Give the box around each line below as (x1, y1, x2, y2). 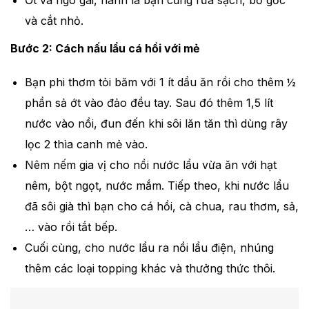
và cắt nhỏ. (24, 14, 83, 28)
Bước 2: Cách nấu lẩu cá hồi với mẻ (10, 41, 200, 56)
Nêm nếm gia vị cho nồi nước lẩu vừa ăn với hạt (24, 158, 277, 172)
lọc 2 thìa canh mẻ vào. (24, 137, 148, 152)
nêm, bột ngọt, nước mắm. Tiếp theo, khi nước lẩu (24, 179, 289, 193)
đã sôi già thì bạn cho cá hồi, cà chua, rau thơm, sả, (24, 199, 299, 214)
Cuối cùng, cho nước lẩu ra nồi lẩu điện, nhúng (24, 241, 274, 255)
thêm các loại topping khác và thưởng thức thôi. (24, 261, 275, 276)
